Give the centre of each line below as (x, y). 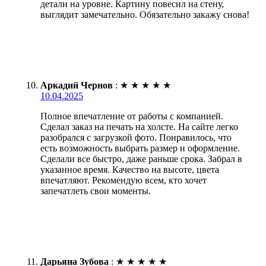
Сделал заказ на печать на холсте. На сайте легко (139, 126)
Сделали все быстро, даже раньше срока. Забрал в (141, 159)
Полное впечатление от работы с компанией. (132, 116)
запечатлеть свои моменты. (96, 191)
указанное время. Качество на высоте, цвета (130, 169)
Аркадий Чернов (77, 85)
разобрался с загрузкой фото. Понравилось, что (136, 137)
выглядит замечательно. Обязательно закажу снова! (145, 14)
